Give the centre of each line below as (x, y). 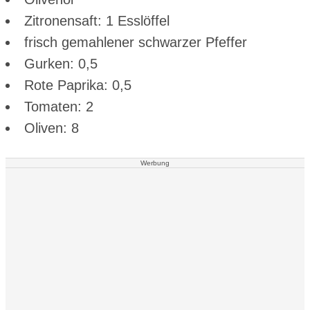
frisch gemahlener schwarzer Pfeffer (136, 43)
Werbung (155, 163)
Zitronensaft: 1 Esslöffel (97, 21)
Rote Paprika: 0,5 (78, 85)
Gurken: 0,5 (61, 64)
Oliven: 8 (52, 128)
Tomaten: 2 (59, 107)
